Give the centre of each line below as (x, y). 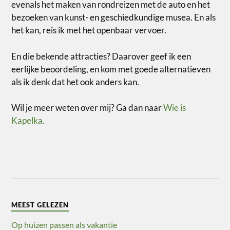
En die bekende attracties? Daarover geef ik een (101, 56)
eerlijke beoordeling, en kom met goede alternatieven (111, 69)
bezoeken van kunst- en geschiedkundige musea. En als (114, 17)
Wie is (175, 108)
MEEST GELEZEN (40, 205)
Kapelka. (28, 121)
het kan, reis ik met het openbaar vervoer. (89, 30)
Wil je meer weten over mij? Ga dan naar (88, 108)
